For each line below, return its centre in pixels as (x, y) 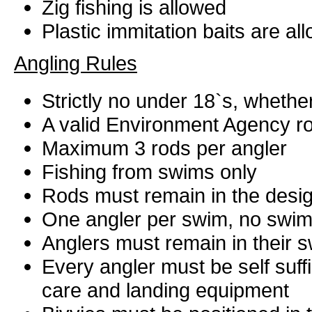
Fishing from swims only (149, 172)
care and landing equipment (165, 290)
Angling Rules (76, 63)
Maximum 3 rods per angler (164, 148)
